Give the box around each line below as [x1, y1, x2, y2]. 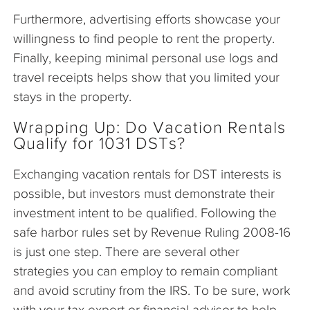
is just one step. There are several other [13, 244, 239, 259]
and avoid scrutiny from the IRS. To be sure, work [13, 282, 291, 298]
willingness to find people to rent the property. [13, 30, 275, 46]
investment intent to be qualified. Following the [13, 205, 277, 220]
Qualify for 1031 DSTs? [13, 134, 185, 152]
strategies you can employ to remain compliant [13, 263, 277, 278]
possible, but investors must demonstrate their [13, 185, 275, 201]
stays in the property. [13, 89, 131, 104]
